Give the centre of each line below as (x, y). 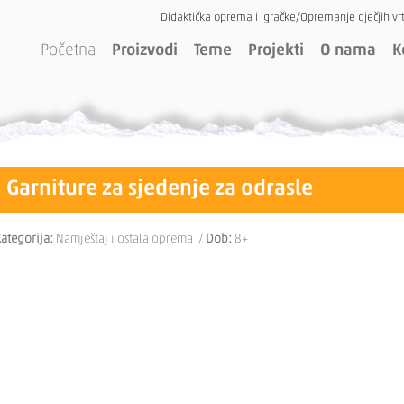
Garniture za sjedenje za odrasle (160, 189)
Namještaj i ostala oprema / (129, 239)
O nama (348, 51)
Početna (68, 51)
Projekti (276, 51)
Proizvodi (145, 51)
